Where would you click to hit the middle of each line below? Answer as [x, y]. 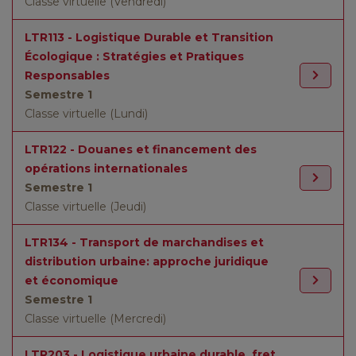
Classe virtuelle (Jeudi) [85, 207]
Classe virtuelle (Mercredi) [95, 319]
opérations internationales [106, 168]
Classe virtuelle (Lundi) [86, 114]
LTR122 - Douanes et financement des [141, 149]
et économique [72, 281]
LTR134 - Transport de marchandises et [144, 242]
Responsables [67, 75]
